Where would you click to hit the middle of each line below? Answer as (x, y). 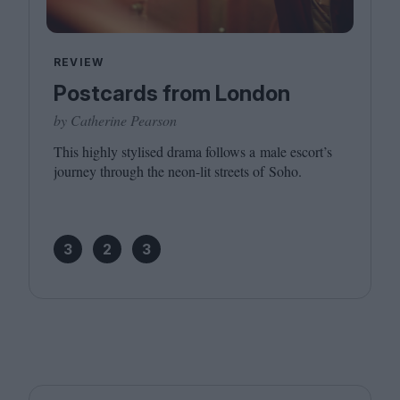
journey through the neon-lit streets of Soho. (178, 171)
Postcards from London (172, 93)
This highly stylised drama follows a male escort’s (193, 151)
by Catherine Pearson (115, 120)
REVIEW (79, 62)
